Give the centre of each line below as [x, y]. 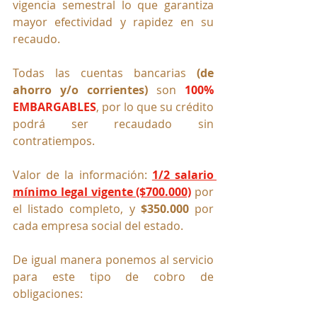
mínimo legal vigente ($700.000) [102, 192]
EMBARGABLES [54, 107]
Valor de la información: [82, 175]
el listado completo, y [77, 209]
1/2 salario [183, 175]
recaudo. [36, 39]
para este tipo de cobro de [113, 277]
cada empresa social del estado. [98, 226]
